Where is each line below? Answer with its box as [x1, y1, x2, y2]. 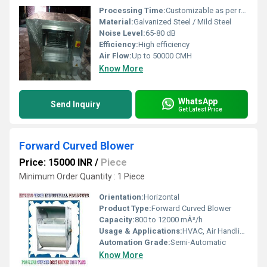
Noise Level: [99, 29, 145, 38]
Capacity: [99, 215, 135, 224]
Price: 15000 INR [19, 157, 92, 168]
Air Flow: [99, 51, 132, 60]
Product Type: [99, 204, 151, 213]
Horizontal [144, 193, 179, 201]
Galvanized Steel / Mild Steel [133, 17, 231, 26]
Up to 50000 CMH [132, 51, 192, 60]
